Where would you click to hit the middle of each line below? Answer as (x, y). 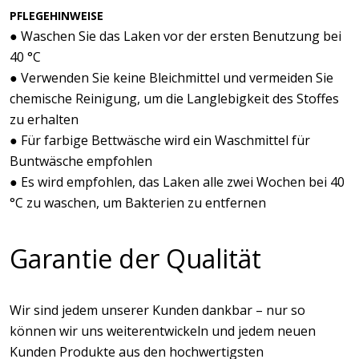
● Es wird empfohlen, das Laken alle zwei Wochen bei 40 (177, 182)
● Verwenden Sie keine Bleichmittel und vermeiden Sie (171, 78)
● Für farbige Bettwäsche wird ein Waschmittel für (160, 140)
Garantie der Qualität (135, 258)
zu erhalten (44, 119)
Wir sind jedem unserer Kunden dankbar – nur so (157, 310)
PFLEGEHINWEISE (56, 16)
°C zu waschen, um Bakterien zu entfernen (138, 203)
